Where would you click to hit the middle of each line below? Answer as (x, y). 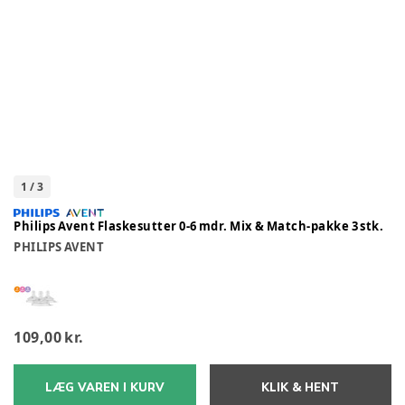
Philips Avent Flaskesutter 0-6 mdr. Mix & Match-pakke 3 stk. (199, 226)
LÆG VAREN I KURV (104, 387)
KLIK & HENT (301, 387)
